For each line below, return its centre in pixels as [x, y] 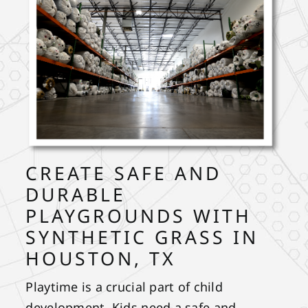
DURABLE [76, 195]
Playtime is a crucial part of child [124, 287]
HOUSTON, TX [101, 259]
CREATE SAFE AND [124, 174]
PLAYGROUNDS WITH [139, 216]
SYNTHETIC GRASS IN [142, 238]
